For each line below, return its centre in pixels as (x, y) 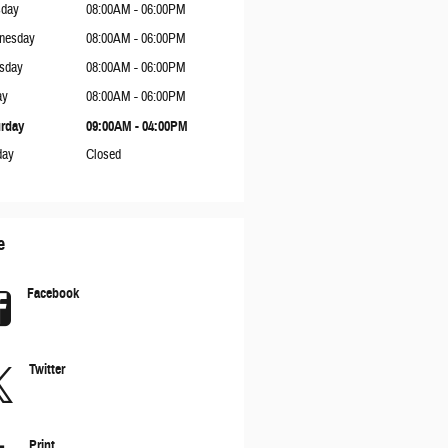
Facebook (52, 293)
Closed (103, 154)
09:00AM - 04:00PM (136, 126)
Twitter (46, 369)
